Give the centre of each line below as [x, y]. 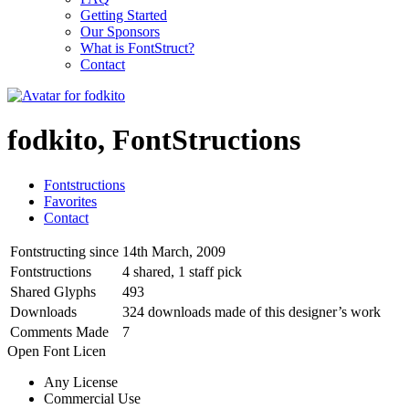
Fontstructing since [64, 251]
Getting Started [124, 15]
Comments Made [59, 331]
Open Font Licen [57, 351]
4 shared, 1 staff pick [182, 271]
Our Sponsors [120, 31]
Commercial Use [92, 398]
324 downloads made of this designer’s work [252, 311]
